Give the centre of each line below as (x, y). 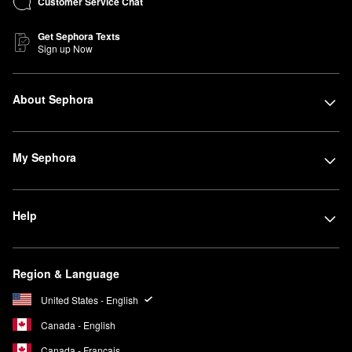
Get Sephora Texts (79, 37)
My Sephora (44, 158)
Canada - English (78, 324)
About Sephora (53, 99)
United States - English (90, 299)
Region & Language (66, 274)
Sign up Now (65, 49)
